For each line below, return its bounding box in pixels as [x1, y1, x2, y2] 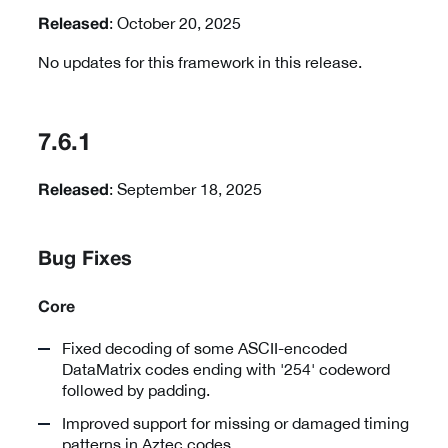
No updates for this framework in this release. [38, 53, 362, 72]
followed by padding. [62, 381, 210, 400]
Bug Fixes [38, 251, 132, 270]
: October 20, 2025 [109, 14, 241, 33]
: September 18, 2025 [109, 180, 262, 199]
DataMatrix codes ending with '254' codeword [62, 360, 390, 379]
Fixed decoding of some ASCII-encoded [62, 339, 347, 358]
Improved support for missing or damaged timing [62, 414, 409, 433]
